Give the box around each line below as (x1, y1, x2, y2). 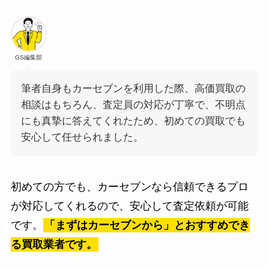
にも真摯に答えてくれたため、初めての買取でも (20, 115, 246, 127)
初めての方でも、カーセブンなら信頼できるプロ (10, 180, 249, 193)
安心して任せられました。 (20, 131, 144, 143)
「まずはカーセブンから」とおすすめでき (44, 219, 250, 231)
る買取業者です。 (10, 238, 97, 250)
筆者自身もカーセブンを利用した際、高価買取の (20, 82, 246, 94)
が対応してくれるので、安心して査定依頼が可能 (10, 199, 249, 212)
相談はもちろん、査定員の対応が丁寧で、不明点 (20, 98, 246, 110)
